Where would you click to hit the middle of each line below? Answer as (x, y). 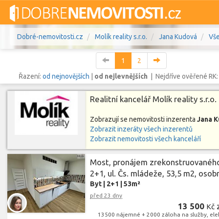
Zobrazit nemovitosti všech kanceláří (146, 139)
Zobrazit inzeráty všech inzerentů (142, 129)
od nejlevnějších (121, 76)
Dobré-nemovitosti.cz (50, 37)
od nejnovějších (66, 76)
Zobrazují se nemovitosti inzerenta (144, 119)
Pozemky (187, 105)
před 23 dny (106, 196)
